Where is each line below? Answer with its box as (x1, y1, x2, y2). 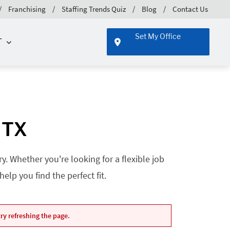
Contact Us (172, 4, 208, 14)
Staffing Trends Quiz (62, 4, 126, 14)
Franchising (8, 4, 46, 14)
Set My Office (135, 32, 181, 41)
